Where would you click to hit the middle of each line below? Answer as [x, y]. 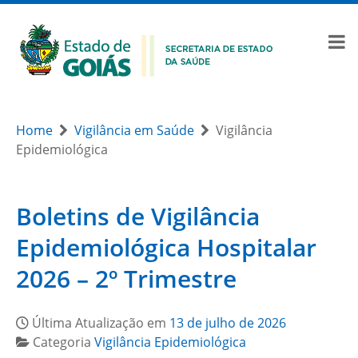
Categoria [64, 342]
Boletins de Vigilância [138, 216]
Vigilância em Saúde [134, 130]
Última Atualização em [101, 323]
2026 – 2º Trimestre [126, 278]
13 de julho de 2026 [228, 323]
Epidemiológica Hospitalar [166, 247]
